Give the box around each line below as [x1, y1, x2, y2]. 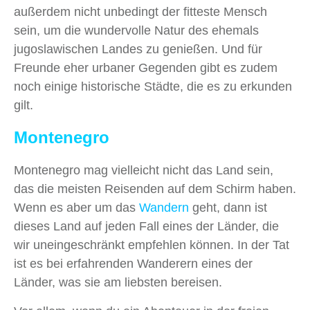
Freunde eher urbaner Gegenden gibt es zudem [14, 61, 277, 75]
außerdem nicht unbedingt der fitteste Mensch [14, 5, 267, 19]
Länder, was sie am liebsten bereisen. [14, 275, 222, 290]
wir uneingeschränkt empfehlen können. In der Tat [14, 238, 289, 253]
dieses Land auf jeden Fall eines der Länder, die [14, 219, 279, 234]
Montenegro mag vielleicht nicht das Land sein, [14, 163, 273, 178]
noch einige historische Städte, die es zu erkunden [14, 80, 292, 94]
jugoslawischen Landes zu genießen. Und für [14, 42, 262, 57]
